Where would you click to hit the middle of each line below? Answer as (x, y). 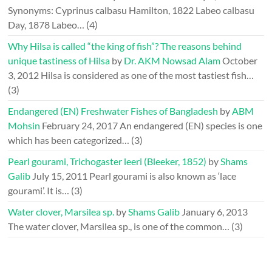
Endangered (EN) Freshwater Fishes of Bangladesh (113, 111)
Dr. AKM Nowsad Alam (172, 60)
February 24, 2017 (80, 125)
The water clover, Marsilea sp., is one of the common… (119, 226)
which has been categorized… (69, 140)
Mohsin (24, 125)
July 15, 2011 (60, 176)
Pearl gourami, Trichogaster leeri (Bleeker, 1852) (107, 161)
